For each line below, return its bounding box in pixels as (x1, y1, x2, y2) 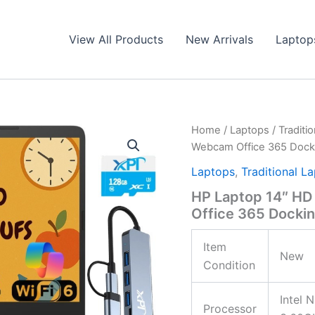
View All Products (69, 32, 163, 46)
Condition (203, 257, 255, 272)
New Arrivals (186, 32, 253, 46)
